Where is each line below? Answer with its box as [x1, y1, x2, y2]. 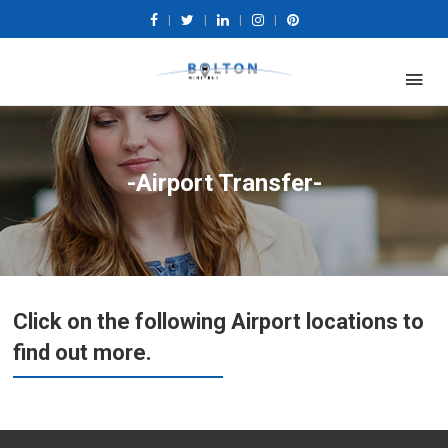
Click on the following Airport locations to [13, 309, 425, 334]
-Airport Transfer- [126, 169, 322, 197]
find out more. [13, 340, 153, 365]
